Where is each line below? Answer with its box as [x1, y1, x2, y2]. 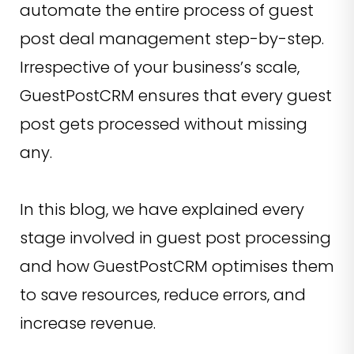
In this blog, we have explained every [20, 198, 304, 220]
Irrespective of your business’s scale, [20, 55, 299, 78]
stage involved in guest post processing [20, 226, 331, 249]
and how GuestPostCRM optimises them [20, 254, 334, 277]
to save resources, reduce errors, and [20, 283, 306, 306]
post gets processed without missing [20, 112, 307, 135]
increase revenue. [20, 311, 156, 334]
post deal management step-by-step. [20, 27, 324, 50]
